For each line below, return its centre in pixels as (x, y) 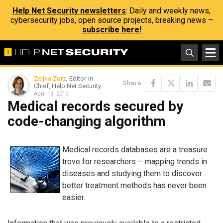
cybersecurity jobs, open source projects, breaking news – (111, 20)
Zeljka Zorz (50, 78)
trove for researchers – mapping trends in (135, 161)
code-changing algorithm (87, 121)
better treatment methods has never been (134, 185)
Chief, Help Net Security (67, 86)
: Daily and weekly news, (168, 11)
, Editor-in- (81, 78)
